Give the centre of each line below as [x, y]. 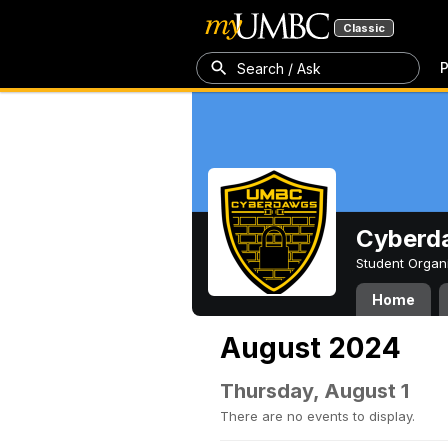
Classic [364, 28]
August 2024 [310, 348]
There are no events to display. [317, 416]
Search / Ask [279, 68]
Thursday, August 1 [314, 391]
